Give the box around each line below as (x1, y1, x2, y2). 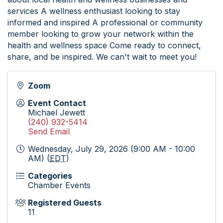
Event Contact (28, 98, 86, 108)
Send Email (28, 126, 70, 136)
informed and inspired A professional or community (7, 17, 203, 27)
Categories (28, 171, 72, 181)
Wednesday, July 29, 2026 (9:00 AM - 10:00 (28, 144, 195, 154)
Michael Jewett (28, 108, 85, 117)
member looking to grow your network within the (7, 29, 194, 39)
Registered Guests (28, 198, 102, 208)
